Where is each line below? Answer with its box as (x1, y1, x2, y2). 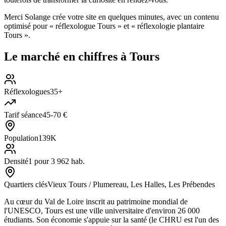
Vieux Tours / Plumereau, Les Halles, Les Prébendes (47, 180, 215, 189)
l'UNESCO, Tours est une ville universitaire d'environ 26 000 (4, 206, 200, 215)
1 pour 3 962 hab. (28, 157, 85, 166)
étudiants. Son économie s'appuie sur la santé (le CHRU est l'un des (4, 215, 219, 224)
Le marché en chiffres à (4, 49, 130, 63)
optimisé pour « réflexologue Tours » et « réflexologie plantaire (4, 21, 204, 30)
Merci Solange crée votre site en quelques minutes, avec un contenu (4, 12, 219, 21)
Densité (4, 157, 28, 166)
